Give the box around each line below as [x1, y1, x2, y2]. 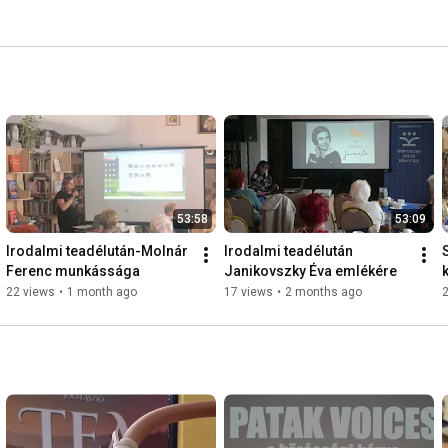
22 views [6, 285, 55, 300]
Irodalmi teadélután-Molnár [6, 243, 188, 260]
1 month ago [67, 285, 137, 300]
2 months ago [285, 285, 362, 300]
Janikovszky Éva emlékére [224, 263, 397, 280]
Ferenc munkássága [6, 263, 140, 280]
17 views [224, 285, 273, 300]
